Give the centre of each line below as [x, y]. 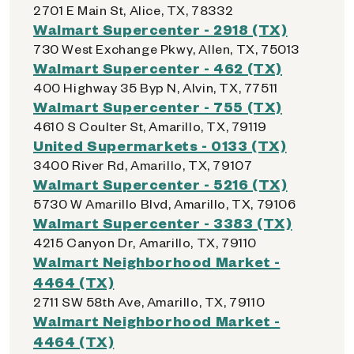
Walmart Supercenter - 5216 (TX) [160, 184]
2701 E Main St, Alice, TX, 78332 [134, 10]
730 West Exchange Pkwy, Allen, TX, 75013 [166, 49]
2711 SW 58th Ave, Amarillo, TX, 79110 [149, 301]
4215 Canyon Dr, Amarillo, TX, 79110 [145, 242]
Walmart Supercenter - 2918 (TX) [160, 29]
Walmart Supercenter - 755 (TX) [158, 106]
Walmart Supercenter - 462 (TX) [158, 68]
